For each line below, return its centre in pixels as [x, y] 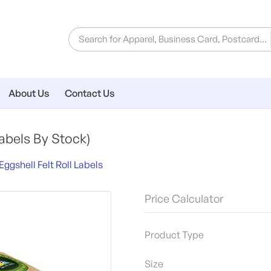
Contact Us [90, 93]
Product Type [174, 235]
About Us [29, 93]
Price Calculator [184, 199]
